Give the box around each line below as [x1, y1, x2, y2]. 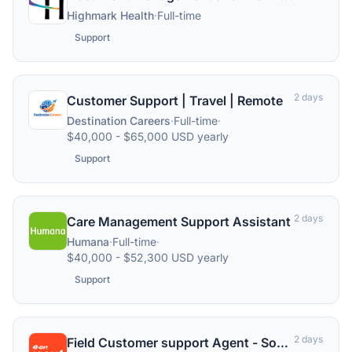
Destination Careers [67, 114, 170, 127]
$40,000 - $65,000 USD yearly [67, 130, 229, 143]
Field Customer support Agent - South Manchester [277, 335, 288, 350]
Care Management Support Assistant [67, 214, 291, 229]
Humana [67, 235, 109, 248]
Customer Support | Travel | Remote [67, 93, 283, 108]
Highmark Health [67, 9, 154, 22]
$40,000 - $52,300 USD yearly [67, 251, 229, 264]
